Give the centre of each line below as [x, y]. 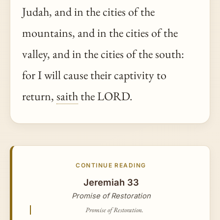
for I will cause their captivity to [94, 75]
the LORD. [105, 96]
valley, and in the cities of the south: [103, 54]
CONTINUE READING [111, 165]
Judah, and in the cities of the [88, 12]
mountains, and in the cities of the [100, 33]
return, [39, 96]
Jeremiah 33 [111, 182]
